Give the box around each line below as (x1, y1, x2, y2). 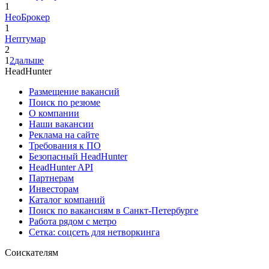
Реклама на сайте (29, 129, 99, 140)
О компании (29, 107, 79, 118)
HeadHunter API (29, 162, 93, 172)
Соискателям (5, 247, 58, 258)
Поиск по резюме (29, 97, 100, 107)
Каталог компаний (29, 194, 105, 205)
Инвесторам (29, 183, 79, 194)
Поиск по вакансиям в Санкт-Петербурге (29, 205, 198, 216)
